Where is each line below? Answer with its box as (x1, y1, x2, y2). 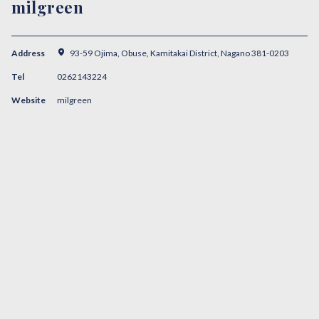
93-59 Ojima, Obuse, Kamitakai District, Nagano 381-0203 (70, 48, 289, 58)
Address (11, 48, 45, 58)
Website (11, 95, 46, 105)
